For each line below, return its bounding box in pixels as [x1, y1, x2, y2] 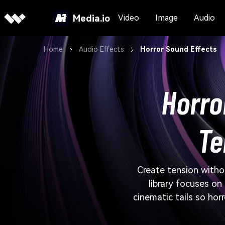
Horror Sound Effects [140, 45, 217, 53]
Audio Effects [79, 45, 124, 53]
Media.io [72, 13, 110, 24]
